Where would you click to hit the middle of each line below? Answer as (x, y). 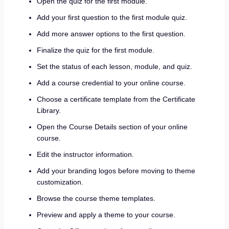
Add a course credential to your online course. (111, 83)
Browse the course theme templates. (96, 198)
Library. (49, 110)
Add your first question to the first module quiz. (112, 17)
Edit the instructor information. (85, 154)
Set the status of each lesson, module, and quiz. (114, 66)
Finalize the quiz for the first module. (95, 50)
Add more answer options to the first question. (111, 33)
